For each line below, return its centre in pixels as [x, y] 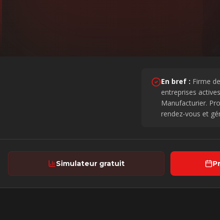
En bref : [176, 81]
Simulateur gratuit [90, 164]
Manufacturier [183, 103]
